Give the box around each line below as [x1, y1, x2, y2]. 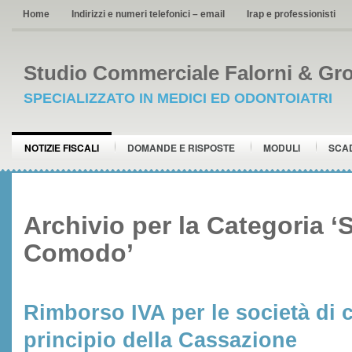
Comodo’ [24, 239, 134, 267]
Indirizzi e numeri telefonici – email [71, 9, 225, 20]
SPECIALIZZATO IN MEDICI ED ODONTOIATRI [24, 90, 332, 106]
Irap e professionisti [247, 9, 335, 20]
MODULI [263, 141, 300, 155]
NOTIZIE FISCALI [24, 141, 99, 155]
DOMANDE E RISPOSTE [127, 141, 235, 155]
